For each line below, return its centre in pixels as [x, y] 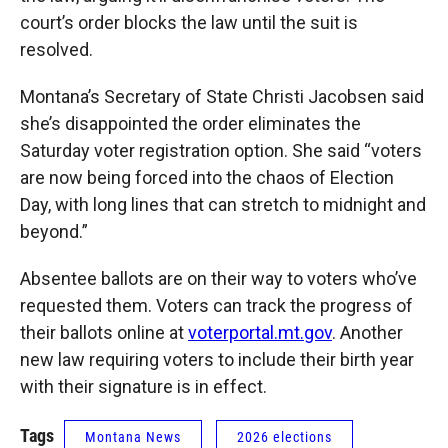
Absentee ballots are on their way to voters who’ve [218, 278]
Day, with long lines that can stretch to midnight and [223, 204]
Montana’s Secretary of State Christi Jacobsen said [222, 96]
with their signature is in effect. [143, 386]
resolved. [56, 49]
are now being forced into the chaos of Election [207, 177]
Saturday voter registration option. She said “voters [221, 150]
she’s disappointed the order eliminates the [190, 123]
